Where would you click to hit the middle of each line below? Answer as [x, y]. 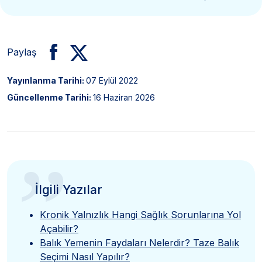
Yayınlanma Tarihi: [46, 80]
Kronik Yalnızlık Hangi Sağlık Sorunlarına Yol [140, 214]
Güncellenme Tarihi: [50, 97]
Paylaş [22, 52]
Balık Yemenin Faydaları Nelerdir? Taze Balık [139, 242]
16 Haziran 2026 [124, 97]
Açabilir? [59, 228]
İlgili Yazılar [69, 189]
